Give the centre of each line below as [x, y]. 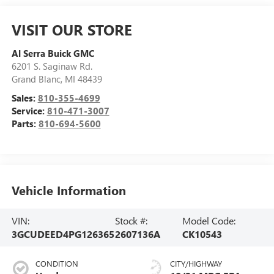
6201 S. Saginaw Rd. [52, 66]
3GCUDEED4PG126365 [63, 234]
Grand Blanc [36, 79]
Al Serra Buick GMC [53, 53]
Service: [29, 110]
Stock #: [131, 220]
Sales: [24, 98]
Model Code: [209, 220]
